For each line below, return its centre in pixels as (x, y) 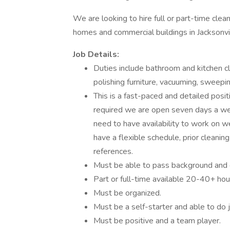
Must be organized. (128, 193)
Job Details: (97, 54)
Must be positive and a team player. (158, 221)
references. (114, 151)
